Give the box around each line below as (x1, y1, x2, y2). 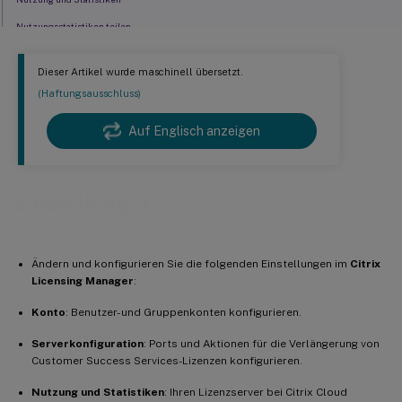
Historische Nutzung (18, 74, 107, 86)
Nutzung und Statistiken (31, 385, 164, 398)
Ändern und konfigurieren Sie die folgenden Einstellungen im (31, 257, 350, 270)
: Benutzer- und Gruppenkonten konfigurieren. (66, 305, 301, 319)
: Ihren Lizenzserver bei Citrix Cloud (164, 385, 347, 398)
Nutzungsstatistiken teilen (16, 21, 132, 32)
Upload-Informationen (16, 48, 109, 59)
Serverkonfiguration (31, 336, 144, 350)
